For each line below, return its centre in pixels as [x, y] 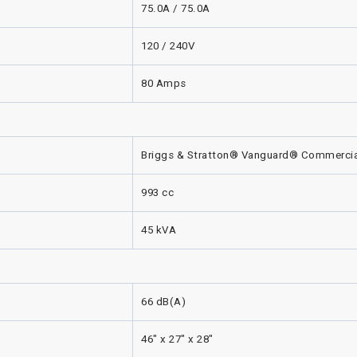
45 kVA [159, 230]
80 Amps [164, 83]
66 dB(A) [163, 302]
